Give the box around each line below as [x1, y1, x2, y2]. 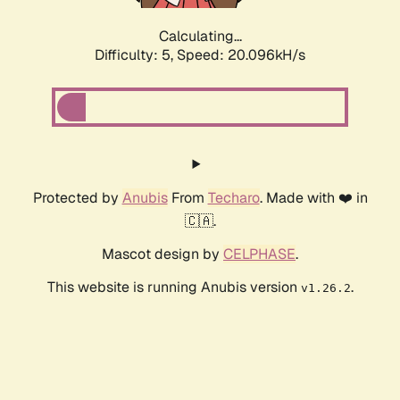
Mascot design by [102, 245, 223, 264]
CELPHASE [223, 245, 296, 264]
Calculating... [158, 27, 242, 46]
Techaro [207, 188, 260, 208]
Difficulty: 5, [95, 46, 177, 65]
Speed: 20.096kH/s [177, 46, 305, 65]
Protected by [32, 188, 122, 208]
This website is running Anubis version [46, 278, 301, 297]
